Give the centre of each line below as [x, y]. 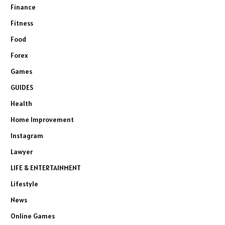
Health [21, 103]
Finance [23, 7]
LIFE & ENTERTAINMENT [46, 167]
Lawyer [22, 151]
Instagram [27, 135]
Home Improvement [42, 119]
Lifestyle [24, 184]
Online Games [33, 216]
